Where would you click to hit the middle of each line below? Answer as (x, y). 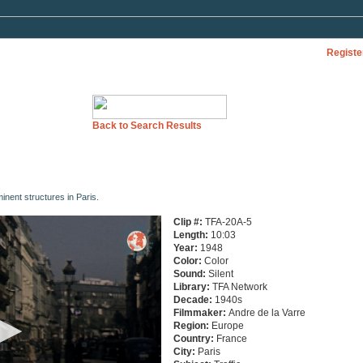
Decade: (194, 300)
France (231, 339)
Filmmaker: (201, 313)
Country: (194, 339)
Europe (227, 326)
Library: (192, 287)
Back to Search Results (147, 126)
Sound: (190, 274)
